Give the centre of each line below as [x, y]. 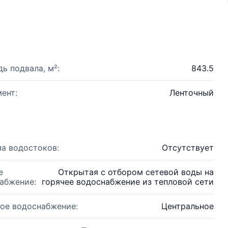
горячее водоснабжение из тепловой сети [128, 182]
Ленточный [192, 93]
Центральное [188, 206]
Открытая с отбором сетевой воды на [136, 172]
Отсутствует [188, 148]
